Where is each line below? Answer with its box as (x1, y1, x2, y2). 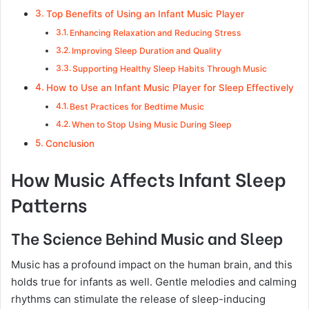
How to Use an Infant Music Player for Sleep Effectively (46, 82, 294, 93)
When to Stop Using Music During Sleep (72, 119, 232, 130)
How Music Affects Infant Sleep (11, 165, 286, 192)
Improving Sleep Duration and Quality (72, 46, 222, 56)
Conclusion (45, 138, 94, 149)
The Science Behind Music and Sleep (11, 225, 283, 249)
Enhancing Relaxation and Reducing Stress (70, 28, 242, 38)
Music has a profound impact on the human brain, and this (11, 258, 292, 271)
